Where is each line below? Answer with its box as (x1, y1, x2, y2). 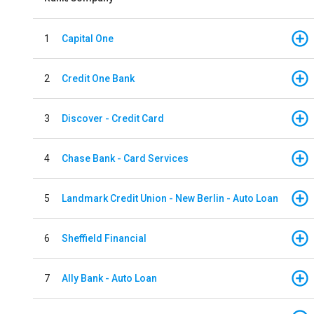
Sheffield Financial (62, 232, 146, 244)
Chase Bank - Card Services (62, 152, 189, 164)
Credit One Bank (62, 72, 135, 84)
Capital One (62, 32, 114, 44)
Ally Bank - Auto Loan (62, 272, 157, 284)
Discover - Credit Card (62, 112, 164, 124)
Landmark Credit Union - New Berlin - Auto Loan (62, 192, 278, 204)
